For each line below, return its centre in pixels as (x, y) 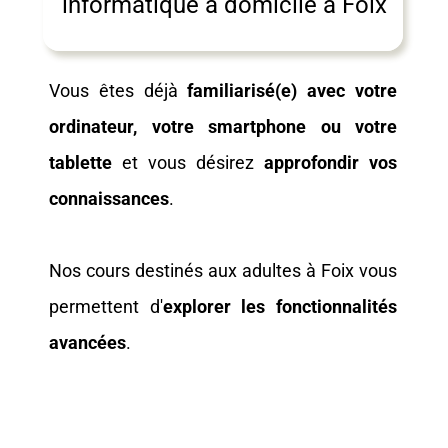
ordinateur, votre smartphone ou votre (223, 126)
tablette (80, 162)
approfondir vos (330, 162)
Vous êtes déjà (118, 90)
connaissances (109, 198)
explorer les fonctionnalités (280, 306)
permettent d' (106, 306)
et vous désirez (188, 162)
